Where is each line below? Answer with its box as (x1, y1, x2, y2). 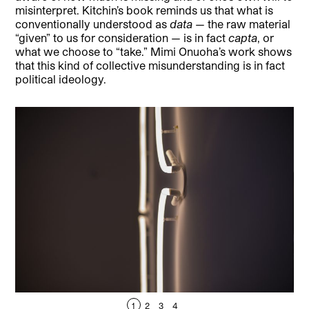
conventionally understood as (15, 17, 170, 30)
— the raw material (192, 17, 291, 30)
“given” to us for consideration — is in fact (15, 30, 229, 44)
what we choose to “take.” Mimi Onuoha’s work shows (15, 44, 292, 58)
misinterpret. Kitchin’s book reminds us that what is (15, 3, 274, 17)
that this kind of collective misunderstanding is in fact (15, 58, 286, 72)
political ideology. (15, 72, 107, 86)
